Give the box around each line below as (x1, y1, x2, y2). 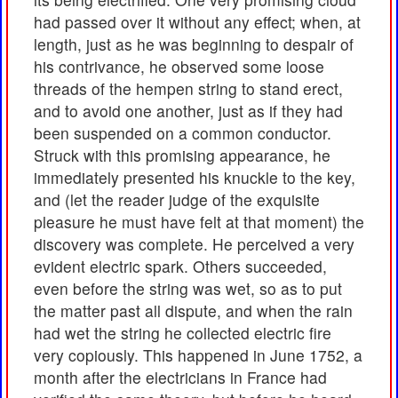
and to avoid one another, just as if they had (34, 99, 343, 123)
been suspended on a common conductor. (34, 122, 331, 145)
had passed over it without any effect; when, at (34, 11, 361, 34)
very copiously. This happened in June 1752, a (34, 344, 362, 367)
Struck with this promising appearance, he (34, 144, 330, 167)
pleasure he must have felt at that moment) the (34, 211, 364, 234)
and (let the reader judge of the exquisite (34, 188, 320, 211)
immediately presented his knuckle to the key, (34, 166, 355, 189)
